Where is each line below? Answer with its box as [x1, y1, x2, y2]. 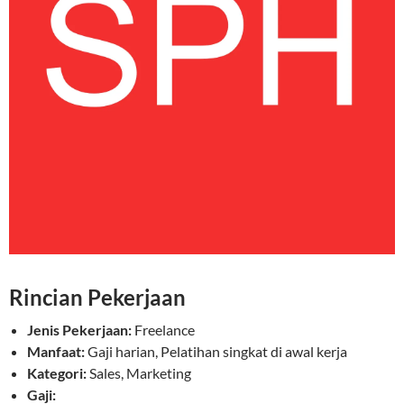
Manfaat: [27, 343, 85, 361]
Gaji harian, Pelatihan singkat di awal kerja [87, 343, 347, 361]
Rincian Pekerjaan [9, 284, 186, 311]
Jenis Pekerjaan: [27, 321, 132, 339]
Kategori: [27, 364, 87, 382]
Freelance [134, 321, 195, 339]
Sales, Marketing [89, 364, 191, 382]
